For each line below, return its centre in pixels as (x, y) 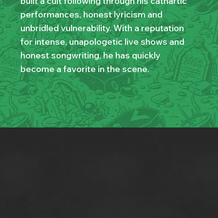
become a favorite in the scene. (85, 69)
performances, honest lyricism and (91, 15)
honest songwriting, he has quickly (90, 55)
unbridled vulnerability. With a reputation (102, 28)
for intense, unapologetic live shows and (102, 42)
